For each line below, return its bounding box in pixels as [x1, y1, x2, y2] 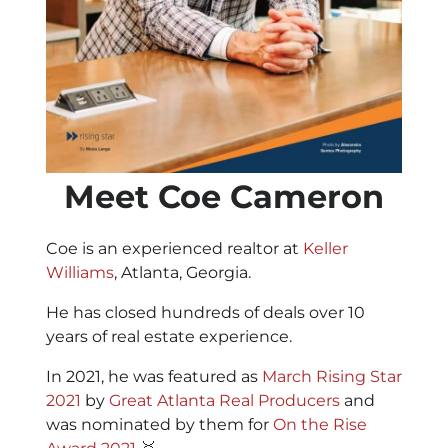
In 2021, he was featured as [46, 367, 262, 387]
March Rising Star [262, 367, 402, 387]
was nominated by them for [46, 415, 273, 435]
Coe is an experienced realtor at [46, 239, 303, 259]
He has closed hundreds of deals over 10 [46, 303, 365, 323]
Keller [303, 239, 348, 259]
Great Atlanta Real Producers [109, 391, 340, 411]
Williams [46, 263, 114, 283]
